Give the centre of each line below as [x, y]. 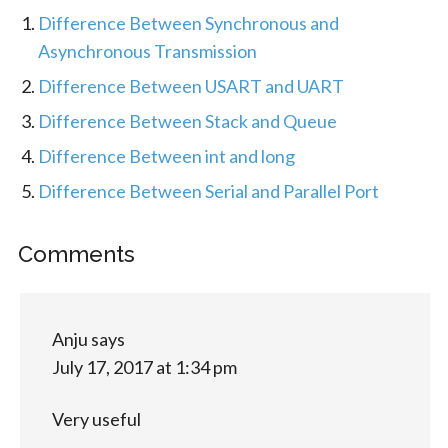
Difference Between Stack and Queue [187, 120]
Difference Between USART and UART [190, 85]
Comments [76, 253]
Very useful [96, 418]
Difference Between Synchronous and [188, 22]
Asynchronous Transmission [147, 50]
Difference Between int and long [166, 155]
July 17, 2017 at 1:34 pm [144, 366]
